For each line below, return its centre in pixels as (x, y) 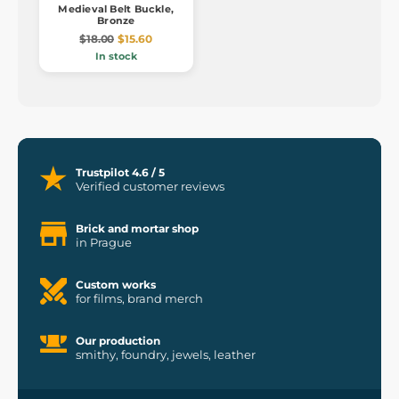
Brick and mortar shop (137, 228)
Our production (118, 340)
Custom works (116, 284)
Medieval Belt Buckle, (116, 8)
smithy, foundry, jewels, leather (166, 354)
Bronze (116, 20)
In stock (116, 56)
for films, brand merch (139, 298)
